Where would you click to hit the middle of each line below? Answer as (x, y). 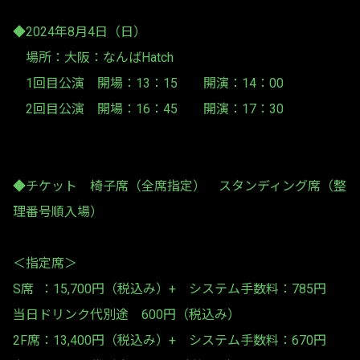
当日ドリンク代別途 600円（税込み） (127, 315)
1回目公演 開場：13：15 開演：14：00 (155, 83)
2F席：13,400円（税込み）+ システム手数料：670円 (176, 340)
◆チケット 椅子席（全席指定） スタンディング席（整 (180, 186)
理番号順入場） (58, 212)
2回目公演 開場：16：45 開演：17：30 (148, 109)
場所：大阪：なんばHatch (93, 57)
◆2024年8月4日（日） (80, 32)
